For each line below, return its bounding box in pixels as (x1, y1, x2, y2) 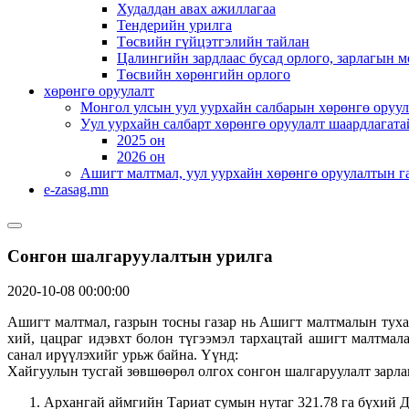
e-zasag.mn (44, 182, 109, 197)
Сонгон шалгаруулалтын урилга (7, 246, 273, 266)
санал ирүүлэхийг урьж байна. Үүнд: (7, 347, 242, 363)
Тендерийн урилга (117, 17, 232, 33)
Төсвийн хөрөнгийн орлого (117, 67, 290, 82)
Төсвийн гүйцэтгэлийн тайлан (117, 34, 309, 49)
